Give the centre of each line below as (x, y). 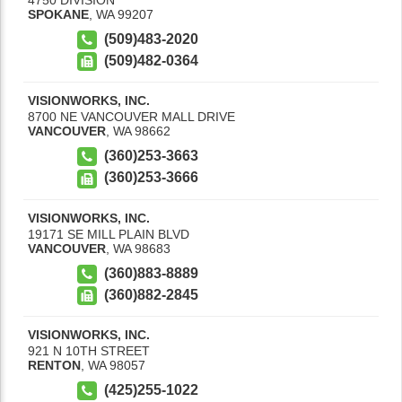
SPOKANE (58, 14)
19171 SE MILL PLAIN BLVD (109, 234)
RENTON (54, 366)
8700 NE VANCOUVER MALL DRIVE (131, 117)
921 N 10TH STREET (89, 351)
